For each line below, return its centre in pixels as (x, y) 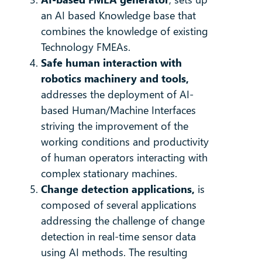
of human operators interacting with (124, 158)
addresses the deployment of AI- (117, 94)
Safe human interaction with (111, 63)
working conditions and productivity (125, 142)
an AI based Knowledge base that (118, 15)
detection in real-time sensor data (118, 237)
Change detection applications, (118, 189)
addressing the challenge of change (123, 221)
